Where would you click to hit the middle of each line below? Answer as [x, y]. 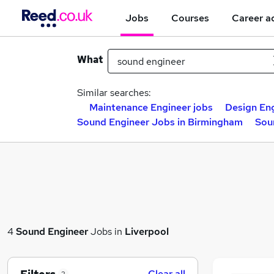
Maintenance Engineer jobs [151, 107]
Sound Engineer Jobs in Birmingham [160, 122]
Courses [190, 18]
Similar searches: [114, 93]
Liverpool [147, 231]
